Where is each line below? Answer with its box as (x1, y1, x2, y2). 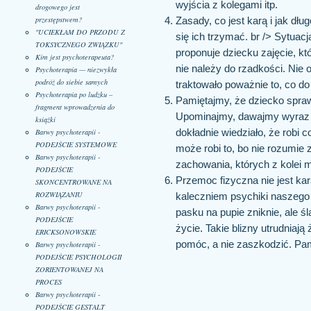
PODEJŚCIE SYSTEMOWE (35, 140, 117, 150)
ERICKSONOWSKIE (35, 227, 96, 237)
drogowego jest (35, 2, 80, 12)
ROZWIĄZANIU (35, 190, 83, 200)
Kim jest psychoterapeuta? (35, 52, 114, 62)
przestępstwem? (35, 15, 82, 25)
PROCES (35, 277, 62, 287)
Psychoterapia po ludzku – (35, 90, 112, 100)
